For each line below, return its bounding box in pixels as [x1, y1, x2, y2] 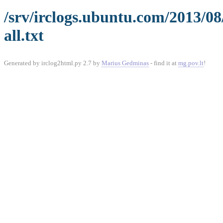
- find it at [149, 59, 178, 67]
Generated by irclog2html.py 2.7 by [4, 59, 102, 67]
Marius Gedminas [102, 59, 149, 67]
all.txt [4, 26, 44, 44]
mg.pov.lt [178, 59, 204, 67]
